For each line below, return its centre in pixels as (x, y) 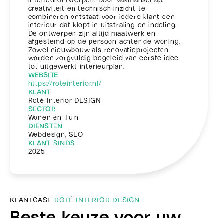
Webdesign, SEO (55, 134)
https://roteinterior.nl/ (65, 83)
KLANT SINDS (51, 143)
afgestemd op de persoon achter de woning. (104, 41)
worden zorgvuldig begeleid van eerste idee (103, 58)
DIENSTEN (45, 126)
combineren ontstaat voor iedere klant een (101, 16)
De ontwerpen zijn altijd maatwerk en (92, 33)
